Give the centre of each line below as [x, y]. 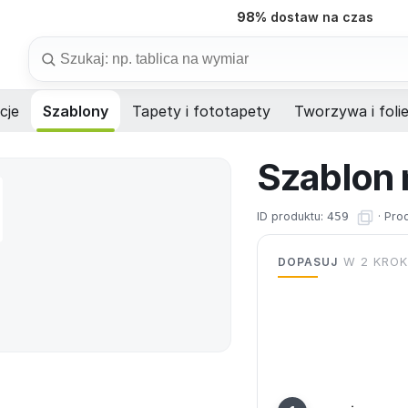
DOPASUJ [308, 262]
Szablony [76, 112]
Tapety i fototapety [201, 112]
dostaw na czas [320, 16]
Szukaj [51, 46]
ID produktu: [291, 217]
